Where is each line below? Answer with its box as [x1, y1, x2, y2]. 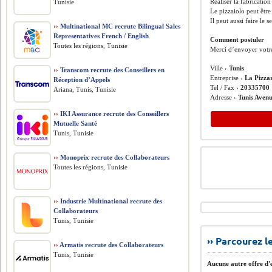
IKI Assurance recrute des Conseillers [58, 110, 169, 117]
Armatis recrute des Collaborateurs [58, 241, 164, 248]
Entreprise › [210, 74, 245, 81]
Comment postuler [210, 36, 265, 43]
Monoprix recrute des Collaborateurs [58, 154, 170, 161]
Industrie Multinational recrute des [58, 197, 163, 205]
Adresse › [210, 93, 239, 101]
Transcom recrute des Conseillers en [58, 66, 165, 73]
